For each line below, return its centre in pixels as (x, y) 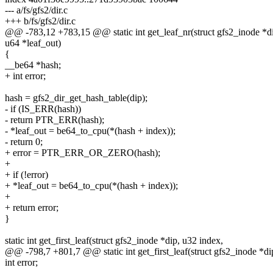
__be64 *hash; (33, 65)
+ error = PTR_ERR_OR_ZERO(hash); (83, 153)
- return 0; (24, 142)
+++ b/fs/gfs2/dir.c (40, 21)
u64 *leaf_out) (33, 43)
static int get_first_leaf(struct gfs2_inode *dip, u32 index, (114, 241)
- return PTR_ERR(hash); (55, 120)
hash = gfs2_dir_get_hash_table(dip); (76, 98)
